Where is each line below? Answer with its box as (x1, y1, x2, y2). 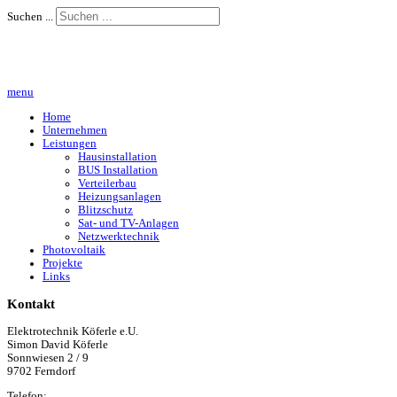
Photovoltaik (43, 244, 105, 257)
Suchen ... (7, 11, 53, 23)
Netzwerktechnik (78, 230, 160, 244)
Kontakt (7, 297, 55, 312)
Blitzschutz (78, 204, 133, 217)
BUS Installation (78, 164, 158, 177)
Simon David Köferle (7, 339, 108, 352)
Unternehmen (43, 124, 107, 137)
